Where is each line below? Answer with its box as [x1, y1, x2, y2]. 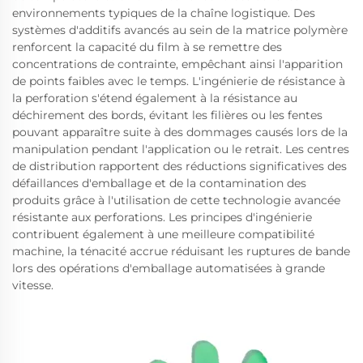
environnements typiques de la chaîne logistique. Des [12, 5, 315, 20]
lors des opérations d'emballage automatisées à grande [12, 260, 325, 275]
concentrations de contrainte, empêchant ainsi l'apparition [12, 56, 343, 71]
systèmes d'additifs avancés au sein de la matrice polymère [12, 22, 348, 37]
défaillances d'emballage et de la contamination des [12, 175, 306, 190]
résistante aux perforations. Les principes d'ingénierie [12, 209, 312, 224]
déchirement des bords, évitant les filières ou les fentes [12, 107, 322, 122]
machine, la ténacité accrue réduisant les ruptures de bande [12, 243, 350, 258]
